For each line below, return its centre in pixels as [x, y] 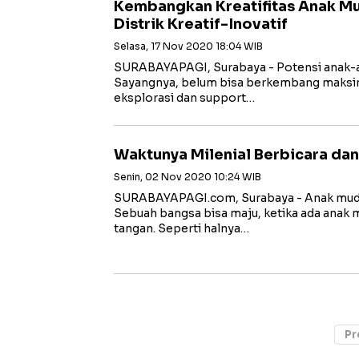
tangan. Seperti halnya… [182, 228]
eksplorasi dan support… [184, 98]
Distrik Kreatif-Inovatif [201, 24]
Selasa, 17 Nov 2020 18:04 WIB [188, 46]
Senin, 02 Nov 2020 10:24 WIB [188, 177]
